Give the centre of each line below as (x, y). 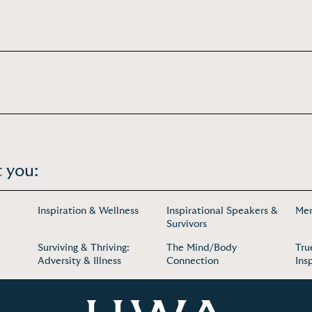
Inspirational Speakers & (222, 211)
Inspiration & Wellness (88, 211)
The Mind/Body (202, 248)
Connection (193, 261)
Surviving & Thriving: (84, 248)
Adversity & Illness (79, 261)
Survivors (187, 224)
